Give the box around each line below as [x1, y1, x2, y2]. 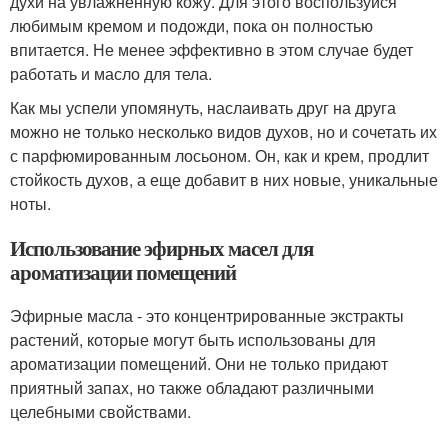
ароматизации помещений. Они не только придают [10, 351, 388, 375]
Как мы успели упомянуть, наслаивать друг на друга [10, 95, 396, 119]
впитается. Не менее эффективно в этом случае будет [10, 37, 413, 61]
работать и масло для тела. [10, 61, 212, 85]
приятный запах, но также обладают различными [10, 375, 374, 399]
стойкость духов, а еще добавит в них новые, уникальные [10, 167, 438, 191]
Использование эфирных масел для [10, 232, 313, 263]
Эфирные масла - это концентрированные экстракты [10, 303, 404, 327]
